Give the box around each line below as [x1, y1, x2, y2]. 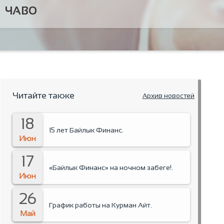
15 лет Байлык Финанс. [49, 125, 124, 134]
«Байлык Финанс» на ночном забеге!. [49, 163, 173, 171]
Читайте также [12, 90, 75, 100]
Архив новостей [142, 92, 194, 99]
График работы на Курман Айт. [49, 200, 152, 209]
